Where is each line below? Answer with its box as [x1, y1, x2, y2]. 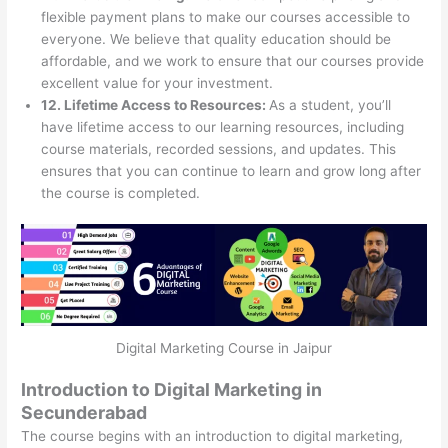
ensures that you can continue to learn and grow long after [41, 162, 422, 179]
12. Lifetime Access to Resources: [41, 96, 270, 113]
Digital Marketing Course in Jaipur [116, 339, 332, 356]
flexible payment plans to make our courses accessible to [41, 8, 411, 25]
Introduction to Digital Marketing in [21, 379, 323, 401]
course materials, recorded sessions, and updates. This [41, 140, 397, 157]
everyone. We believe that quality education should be [41, 30, 392, 47]
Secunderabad [21, 402, 148, 424]
